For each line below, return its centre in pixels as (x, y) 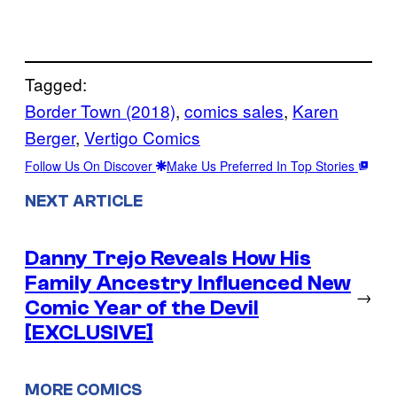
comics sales (234, 111)
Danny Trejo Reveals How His (168, 258)
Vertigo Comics (142, 137)
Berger (50, 137)
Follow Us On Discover (90, 166)
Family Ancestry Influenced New (188, 283)
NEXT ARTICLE (84, 201)
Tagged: (56, 84)
